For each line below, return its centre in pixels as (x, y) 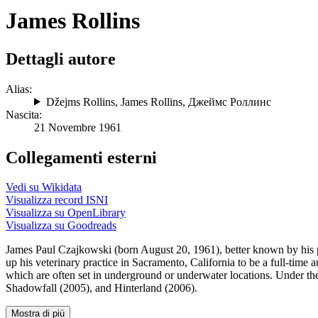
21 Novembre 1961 (78, 127)
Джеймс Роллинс (229, 102)
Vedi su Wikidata (44, 187)
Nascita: (24, 114)
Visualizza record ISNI (57, 200)
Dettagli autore (61, 59)
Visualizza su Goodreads (61, 226)
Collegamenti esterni (81, 157)
